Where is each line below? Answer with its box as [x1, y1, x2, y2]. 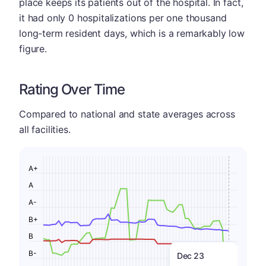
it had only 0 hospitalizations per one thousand [19, 12, 227, 24]
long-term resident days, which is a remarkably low [19, 27, 245, 39]
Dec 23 [177, 251, 204, 261]
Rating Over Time [19, 81, 125, 98]
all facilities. [19, 123, 71, 135]
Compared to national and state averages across [19, 108, 235, 120]
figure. [19, 43, 47, 55]
